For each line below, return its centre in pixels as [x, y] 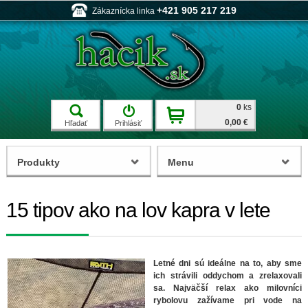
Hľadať [76, 123]
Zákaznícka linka [124, 11]
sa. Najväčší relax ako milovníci [228, 288]
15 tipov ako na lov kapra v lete [138, 210]
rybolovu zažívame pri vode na [228, 300]
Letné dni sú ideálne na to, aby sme [228, 263]
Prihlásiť [128, 123]
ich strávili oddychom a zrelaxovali [228, 275]
